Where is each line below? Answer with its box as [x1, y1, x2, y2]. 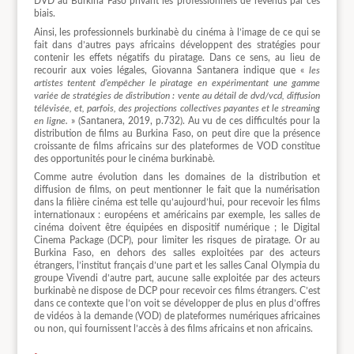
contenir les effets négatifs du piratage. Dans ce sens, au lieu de [33, 52, 321, 62]
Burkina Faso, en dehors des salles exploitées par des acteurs [33, 247, 321, 258]
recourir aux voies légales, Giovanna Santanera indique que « [33, 65, 310, 75]
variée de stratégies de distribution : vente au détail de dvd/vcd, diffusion [33, 90, 321, 100]
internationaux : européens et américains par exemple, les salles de [33, 209, 321, 220]
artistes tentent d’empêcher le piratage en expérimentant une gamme [33, 77, 321, 88]
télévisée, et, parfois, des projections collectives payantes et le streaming [33, 103, 321, 113]
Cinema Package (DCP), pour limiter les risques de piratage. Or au [33, 235, 321, 245]
